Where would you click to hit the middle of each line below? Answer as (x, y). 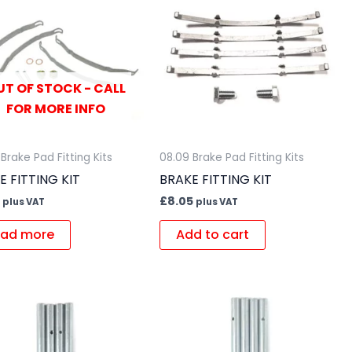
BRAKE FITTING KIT (215, 180)
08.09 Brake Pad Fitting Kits (231, 158)
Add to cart (212, 235)
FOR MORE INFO (55, 109)
